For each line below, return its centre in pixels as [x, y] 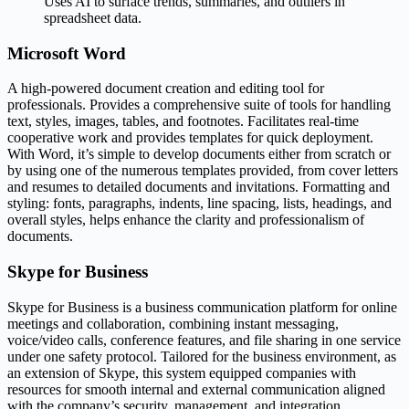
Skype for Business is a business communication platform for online [202, 307]
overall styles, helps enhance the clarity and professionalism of [186, 220]
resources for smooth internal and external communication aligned [196, 389]
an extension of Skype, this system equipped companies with [182, 372]
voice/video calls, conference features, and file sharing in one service [204, 340]
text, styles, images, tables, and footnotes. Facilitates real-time [183, 121]
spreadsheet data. [93, 17]
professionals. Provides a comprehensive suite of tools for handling [199, 105]
